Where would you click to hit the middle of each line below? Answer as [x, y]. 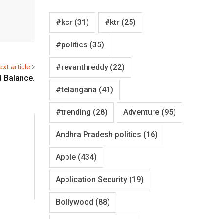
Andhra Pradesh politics [99, 134]
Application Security [91, 179]
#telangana [76, 89]
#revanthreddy [82, 67]
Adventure [141, 112]
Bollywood [75, 202]
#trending [73, 112]
